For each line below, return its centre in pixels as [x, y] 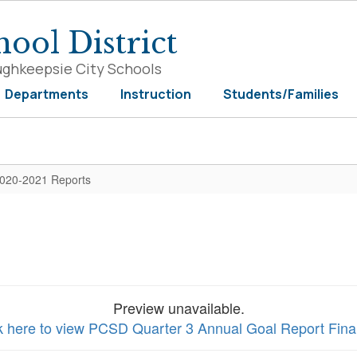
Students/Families [281, 94]
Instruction [156, 94]
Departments [47, 94]
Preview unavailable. [178, 308]
